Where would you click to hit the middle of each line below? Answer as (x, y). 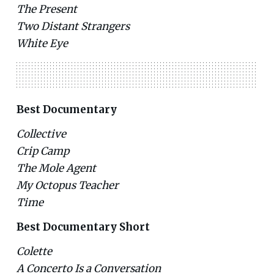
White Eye (42, 43)
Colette (34, 252)
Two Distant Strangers (73, 26)
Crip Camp (43, 151)
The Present (46, 9)
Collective (41, 134)
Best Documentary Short (83, 227)
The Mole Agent (56, 168)
